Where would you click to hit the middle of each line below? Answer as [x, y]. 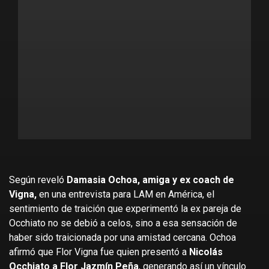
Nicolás [205, 252]
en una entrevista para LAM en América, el [125, 195]
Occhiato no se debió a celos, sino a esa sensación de [123, 223]
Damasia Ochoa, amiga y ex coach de [149, 180]
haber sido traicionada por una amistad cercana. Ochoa [122, 238]
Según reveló [37, 180]
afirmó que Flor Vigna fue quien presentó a [98, 252]
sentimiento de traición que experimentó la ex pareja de [125, 209]
